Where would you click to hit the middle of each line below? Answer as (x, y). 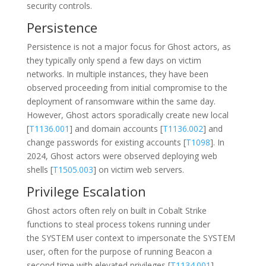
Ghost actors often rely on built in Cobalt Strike (116, 210)
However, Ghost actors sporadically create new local (127, 115)
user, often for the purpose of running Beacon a (119, 251)
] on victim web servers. (138, 170)
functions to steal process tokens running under (118, 224)
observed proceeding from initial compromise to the (127, 88)
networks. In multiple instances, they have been (117, 74)
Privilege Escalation (86, 191)
